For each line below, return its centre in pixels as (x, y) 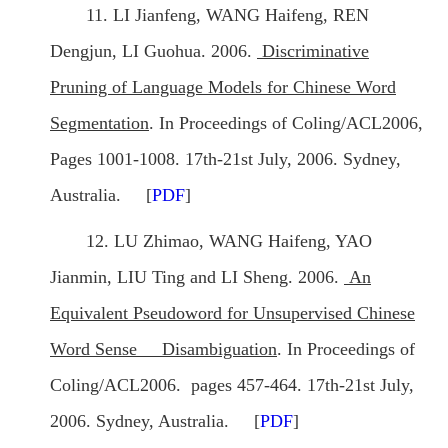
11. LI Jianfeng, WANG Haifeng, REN (227, 15)
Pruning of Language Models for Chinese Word (223, 87)
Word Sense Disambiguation (163, 349)
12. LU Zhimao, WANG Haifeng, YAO (229, 241)
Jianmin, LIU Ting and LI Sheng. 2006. (197, 277)
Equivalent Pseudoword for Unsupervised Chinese (232, 313)
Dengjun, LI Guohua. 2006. (153, 51)
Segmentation (99, 123)
